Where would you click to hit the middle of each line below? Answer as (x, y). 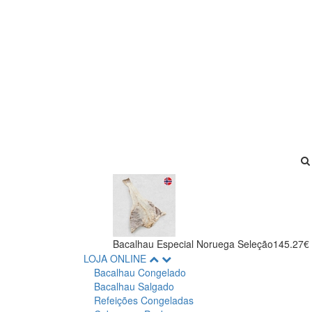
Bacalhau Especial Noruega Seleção (193, 244)
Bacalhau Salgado (134, 287)
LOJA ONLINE (116, 259)
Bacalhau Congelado (140, 273)
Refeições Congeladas (144, 301)
